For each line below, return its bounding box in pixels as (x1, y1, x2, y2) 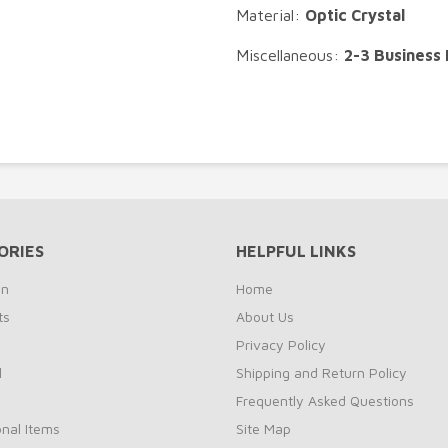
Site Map (236, 420, 291, 437)
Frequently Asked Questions (236, 392, 414, 409)
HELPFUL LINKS (236, 242, 356, 260)
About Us (236, 308, 294, 325)
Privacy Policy (236, 336, 326, 353)
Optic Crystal (305, 6, 405, 24)
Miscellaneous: (236, 46, 344, 64)
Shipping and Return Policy (236, 364, 407, 381)
